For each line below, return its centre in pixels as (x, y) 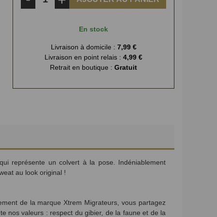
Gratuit (126, 67)
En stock (93, 29)
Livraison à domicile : (83, 47)
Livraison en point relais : (83, 57)
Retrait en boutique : (81, 67)
